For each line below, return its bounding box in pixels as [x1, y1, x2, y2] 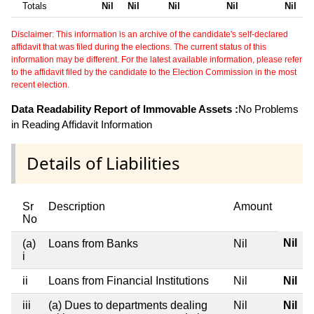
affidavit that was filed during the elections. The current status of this [11, 42, 266, 53]
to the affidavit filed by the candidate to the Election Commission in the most [11, 67, 296, 78]
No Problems [238, 103, 299, 116]
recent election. [11, 80, 69, 90]
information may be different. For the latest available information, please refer [11, 55, 302, 65]
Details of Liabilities [27, 151, 180, 175]
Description [48, 200, 105, 212]
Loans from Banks [48, 237, 138, 250]
